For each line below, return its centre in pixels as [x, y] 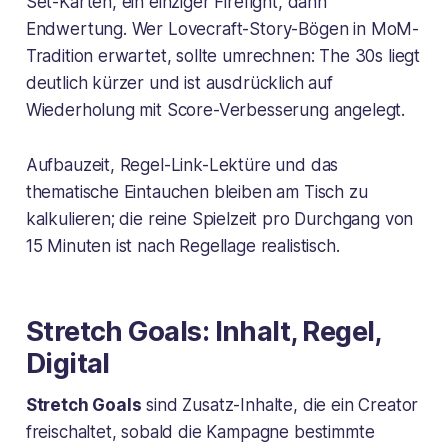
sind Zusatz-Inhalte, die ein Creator [280, 404]
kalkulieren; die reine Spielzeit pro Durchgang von [219, 218]
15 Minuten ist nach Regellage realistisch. [182, 245]
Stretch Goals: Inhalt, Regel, [203, 331]
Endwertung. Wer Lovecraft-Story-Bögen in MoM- [222, 28]
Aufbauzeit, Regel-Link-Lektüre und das [182, 164]
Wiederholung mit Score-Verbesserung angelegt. [215, 109]
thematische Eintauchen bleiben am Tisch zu [196, 191]
